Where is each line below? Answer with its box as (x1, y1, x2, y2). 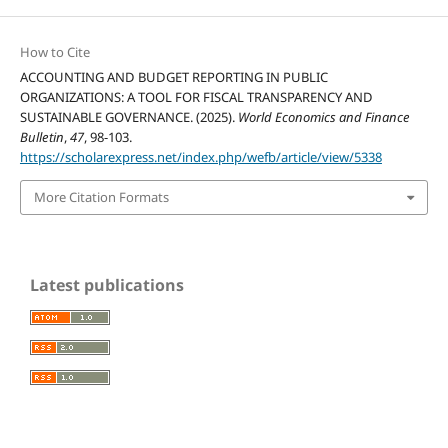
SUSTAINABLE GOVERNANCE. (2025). (19, 108, 238, 127)
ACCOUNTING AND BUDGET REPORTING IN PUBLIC (19, 68, 328, 87)
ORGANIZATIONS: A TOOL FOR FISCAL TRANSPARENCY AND (19, 88, 373, 107)
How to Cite (19, 43, 90, 62)
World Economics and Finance (237, 108, 410, 127)
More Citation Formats (33, 188, 169, 207)
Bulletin (19, 128, 64, 147)
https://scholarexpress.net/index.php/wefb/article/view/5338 (19, 148, 382, 167)
